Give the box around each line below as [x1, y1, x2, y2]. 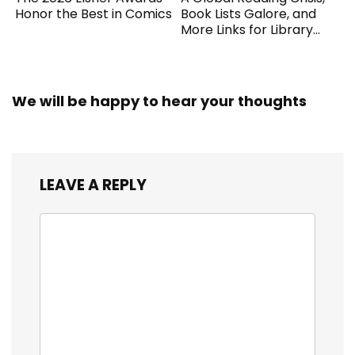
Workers [181, 36, 235, 55]
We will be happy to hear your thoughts [12, 91, 307, 112]
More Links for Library [181, 21, 314, 40]
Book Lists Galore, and [181, 5, 317, 24]
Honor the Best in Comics [15, 5, 173, 24]
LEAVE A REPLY [40, 174, 147, 197]
